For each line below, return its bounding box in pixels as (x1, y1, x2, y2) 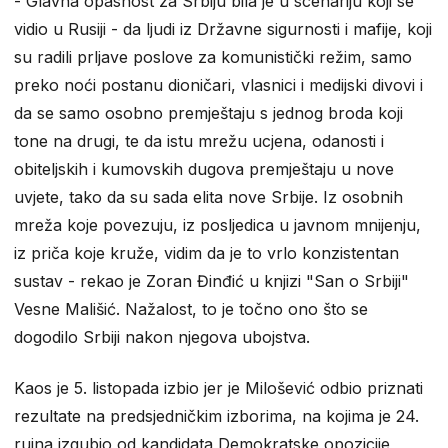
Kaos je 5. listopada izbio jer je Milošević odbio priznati (14, 377, 423, 398)
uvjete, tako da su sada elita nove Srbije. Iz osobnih (14, 186, 403, 207)
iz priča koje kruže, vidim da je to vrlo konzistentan (14, 242, 399, 263)
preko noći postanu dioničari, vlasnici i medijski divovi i (14, 74, 423, 95)
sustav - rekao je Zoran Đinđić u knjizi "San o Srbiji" (14, 270, 409, 291)
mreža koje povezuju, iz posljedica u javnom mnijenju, (14, 214, 421, 235)
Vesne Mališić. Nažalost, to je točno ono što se (14, 298, 368, 319)
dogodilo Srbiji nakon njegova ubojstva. (14, 326, 320, 347)
